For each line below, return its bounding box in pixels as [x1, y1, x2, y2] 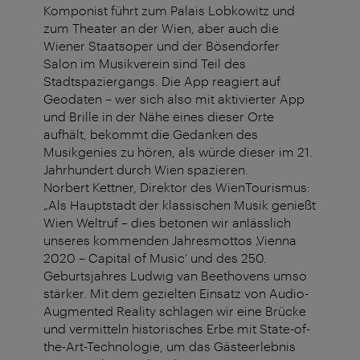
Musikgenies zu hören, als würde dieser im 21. [43, 144, 313, 160]
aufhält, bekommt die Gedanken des [43, 126, 258, 142]
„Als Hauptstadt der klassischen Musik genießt [43, 197, 316, 213]
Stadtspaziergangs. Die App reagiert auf [43, 73, 280, 89]
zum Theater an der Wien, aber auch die [43, 20, 279, 36]
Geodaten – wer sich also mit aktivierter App [43, 91, 305, 107]
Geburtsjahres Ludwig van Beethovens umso [43, 268, 307, 284]
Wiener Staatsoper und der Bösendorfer [43, 38, 280, 54]
